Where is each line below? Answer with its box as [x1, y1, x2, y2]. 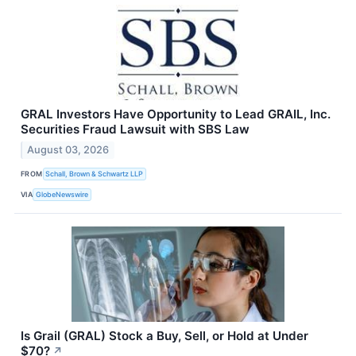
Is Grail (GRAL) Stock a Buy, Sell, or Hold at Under [21, 328, 308, 344]
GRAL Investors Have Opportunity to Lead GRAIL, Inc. [21, 106, 331, 122]
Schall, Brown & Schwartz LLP [45, 168, 144, 178]
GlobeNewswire [36, 189, 89, 199]
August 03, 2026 [27, 144, 110, 157]
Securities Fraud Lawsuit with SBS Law [21, 122, 250, 137]
